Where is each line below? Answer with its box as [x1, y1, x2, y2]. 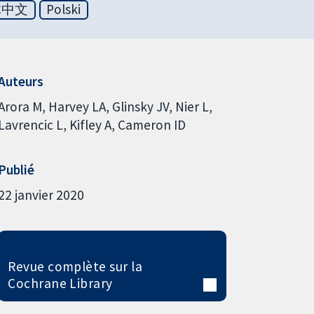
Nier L [175, 97, 209, 115]
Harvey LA [48, 97, 106, 115]
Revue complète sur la [8, 257, 143, 275]
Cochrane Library [8, 274, 113, 292]
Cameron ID [117, 116, 186, 133]
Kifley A [69, 116, 111, 133]
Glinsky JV [111, 97, 169, 115]
